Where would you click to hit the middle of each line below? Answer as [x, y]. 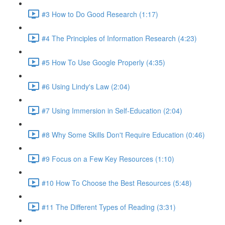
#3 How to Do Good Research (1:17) [100, 14]
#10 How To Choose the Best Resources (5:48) [117, 183]
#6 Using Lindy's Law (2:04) [86, 86]
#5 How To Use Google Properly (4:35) [103, 62]
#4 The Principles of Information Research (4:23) [119, 38]
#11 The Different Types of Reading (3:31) [109, 207]
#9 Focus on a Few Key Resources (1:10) [108, 158]
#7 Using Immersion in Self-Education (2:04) [112, 110]
